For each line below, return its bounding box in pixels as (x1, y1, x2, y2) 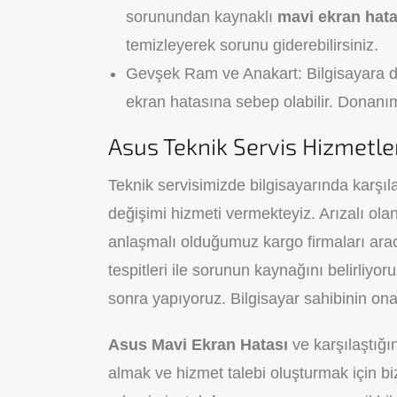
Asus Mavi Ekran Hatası (108, 336, 292, 354)
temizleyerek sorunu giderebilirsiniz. (126, 36, 378, 54)
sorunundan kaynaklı (126, 8, 277, 26)
